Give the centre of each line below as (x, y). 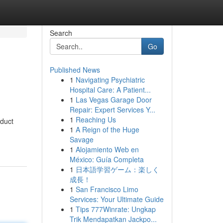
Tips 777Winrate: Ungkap (115, 209)
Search (61, 33)
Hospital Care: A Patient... (110, 90)
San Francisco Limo (107, 189)
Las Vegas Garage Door (113, 100)
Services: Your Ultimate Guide (116, 199)
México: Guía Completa (107, 159)
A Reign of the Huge (107, 129)
